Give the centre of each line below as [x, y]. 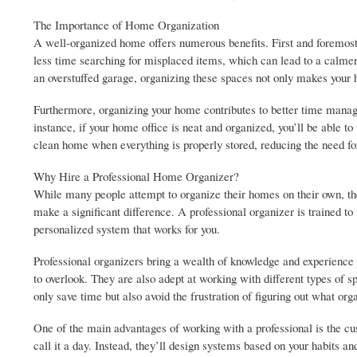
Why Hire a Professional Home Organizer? [136, 177]
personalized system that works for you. [127, 229]
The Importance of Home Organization [126, 25]
